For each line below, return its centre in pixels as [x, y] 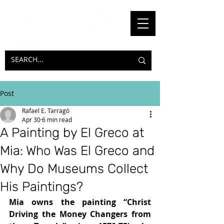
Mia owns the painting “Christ [80, 202]
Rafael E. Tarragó [46, 110]
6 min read [57, 119]
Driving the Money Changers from [80, 214]
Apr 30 [31, 119]
